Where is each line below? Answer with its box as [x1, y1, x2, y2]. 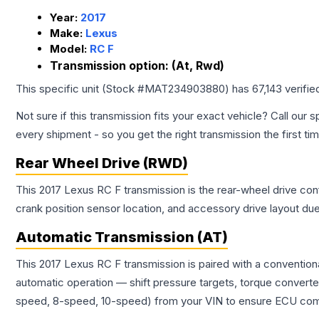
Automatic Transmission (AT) [16, 229, 228, 246]
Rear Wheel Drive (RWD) [16, 155, 188, 172]
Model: [50, 42, 90, 56]
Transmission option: [50, 58, 172, 73]
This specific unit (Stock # [16, 82, 145, 96]
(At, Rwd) [172, 58, 224, 73]
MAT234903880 [145, 82, 225, 96]
